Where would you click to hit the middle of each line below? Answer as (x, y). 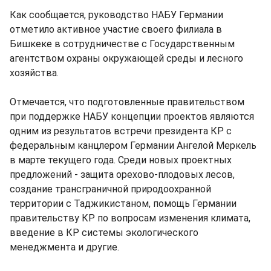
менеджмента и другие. (64, 247)
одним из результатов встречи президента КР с (121, 131)
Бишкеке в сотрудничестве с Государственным (122, 44)
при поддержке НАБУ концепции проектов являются (132, 116)
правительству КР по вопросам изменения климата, (130, 218)
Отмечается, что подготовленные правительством (127, 102)
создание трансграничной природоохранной (110, 189)
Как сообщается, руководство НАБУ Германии (116, 15)
